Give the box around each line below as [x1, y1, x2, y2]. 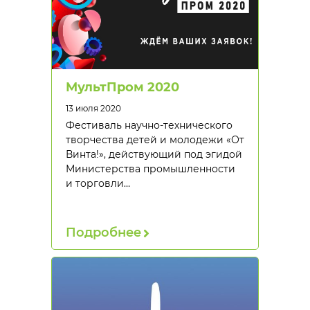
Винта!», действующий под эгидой [66, 148, 242, 161]
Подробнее [66, 225, 141, 240]
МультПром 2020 [66, 80, 179, 95]
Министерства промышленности [66, 163, 235, 175]
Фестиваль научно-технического [66, 119, 232, 131]
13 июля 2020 [66, 103, 121, 113]
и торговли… [66, 177, 130, 190]
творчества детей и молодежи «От [66, 134, 244, 146]
